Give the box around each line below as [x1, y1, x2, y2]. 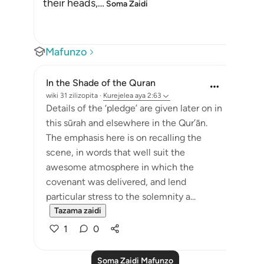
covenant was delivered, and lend [46, 176, 186, 187]
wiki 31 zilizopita [46, 91, 98, 100]
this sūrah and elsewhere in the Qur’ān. [46, 117, 207, 128]
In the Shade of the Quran [46, 77, 156, 88]
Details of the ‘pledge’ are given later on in [46, 103, 222, 114]
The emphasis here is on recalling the [46, 132, 202, 143]
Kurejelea [103, 91, 133, 100]
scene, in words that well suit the [46, 147, 185, 158]
